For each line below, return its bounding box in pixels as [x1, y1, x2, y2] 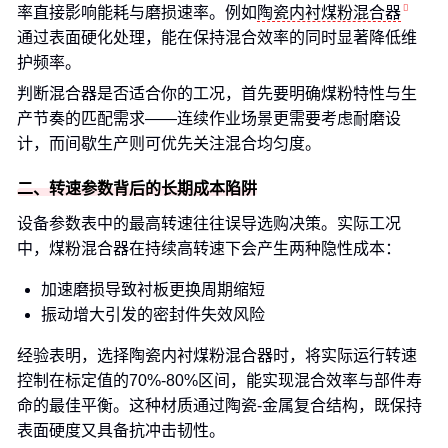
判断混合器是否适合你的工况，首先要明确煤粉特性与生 [17, 85, 417, 102]
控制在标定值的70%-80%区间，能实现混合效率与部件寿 [17, 372, 422, 389]
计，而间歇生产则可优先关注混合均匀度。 [17, 135, 321, 152]
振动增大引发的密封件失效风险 [41, 306, 265, 323]
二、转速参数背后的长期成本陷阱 [17, 180, 257, 197]
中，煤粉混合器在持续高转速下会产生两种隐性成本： [17, 240, 401, 257]
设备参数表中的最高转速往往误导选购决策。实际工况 [17, 215, 401, 232]
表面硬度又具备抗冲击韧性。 [17, 422, 225, 439]
